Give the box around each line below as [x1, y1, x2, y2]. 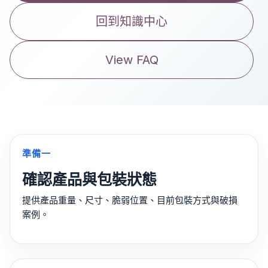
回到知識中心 [96, 14, 167, 29]
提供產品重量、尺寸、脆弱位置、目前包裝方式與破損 [22, 194, 237, 206]
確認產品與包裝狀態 [22, 170, 157, 189]
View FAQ [105, 53, 159, 68]
